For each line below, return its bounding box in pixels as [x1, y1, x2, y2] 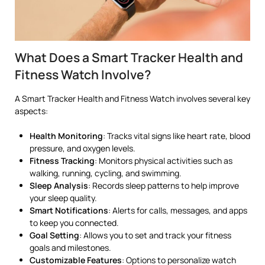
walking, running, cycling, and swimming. [30, 167, 182, 179]
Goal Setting [30, 229, 79, 241]
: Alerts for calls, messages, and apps [108, 204, 247, 216]
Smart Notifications [30, 204, 108, 216]
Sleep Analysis [30, 179, 88, 191]
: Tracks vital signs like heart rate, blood [103, 130, 250, 141]
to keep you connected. [30, 216, 119, 228]
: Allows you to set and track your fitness [79, 229, 231, 241]
